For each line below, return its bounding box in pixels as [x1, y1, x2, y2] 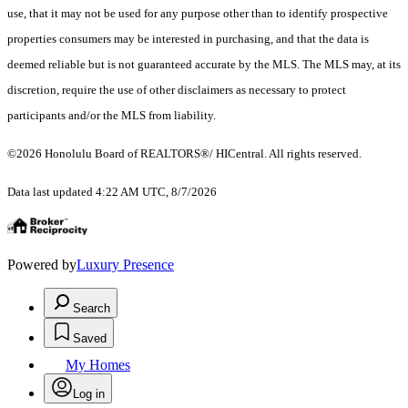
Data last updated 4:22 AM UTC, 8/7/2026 [7, 185, 217, 199]
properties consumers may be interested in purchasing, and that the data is [7, 32, 369, 46]
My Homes [66, 357, 130, 373]
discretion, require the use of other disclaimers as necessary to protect [7, 83, 346, 97]
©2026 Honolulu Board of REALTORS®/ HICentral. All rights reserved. [7, 147, 364, 161]
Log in [73, 387, 105, 402]
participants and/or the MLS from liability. [7, 108, 216, 123]
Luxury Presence [76, 257, 174, 273]
